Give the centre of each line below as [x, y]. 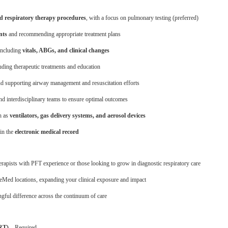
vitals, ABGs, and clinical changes [66, 50]
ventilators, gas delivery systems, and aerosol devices [78, 116]
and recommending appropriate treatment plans [64, 34]
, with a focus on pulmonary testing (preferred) [142, 18]
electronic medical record [47, 132]
